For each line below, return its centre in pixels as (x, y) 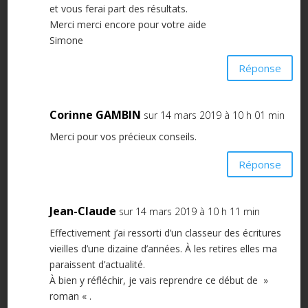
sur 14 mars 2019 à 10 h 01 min (214, 115)
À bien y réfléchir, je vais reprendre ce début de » (158, 280)
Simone (66, 41)
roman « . (70, 296)
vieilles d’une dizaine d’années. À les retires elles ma (163, 249)
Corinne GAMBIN (95, 115)
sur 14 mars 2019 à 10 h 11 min (189, 212)
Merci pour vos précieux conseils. (123, 137)
